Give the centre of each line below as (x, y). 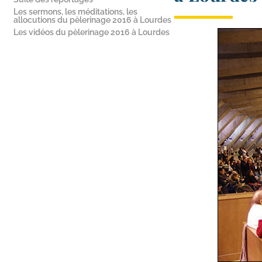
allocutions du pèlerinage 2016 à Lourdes (92, 20)
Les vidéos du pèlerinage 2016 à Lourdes (92, 32)
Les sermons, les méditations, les (75, 12)
